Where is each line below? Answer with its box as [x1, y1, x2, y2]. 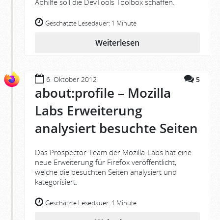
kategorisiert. [35, 177, 78, 187]
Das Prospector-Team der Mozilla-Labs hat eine [35, 147, 192, 158]
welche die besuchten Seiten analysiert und [35, 167, 177, 177]
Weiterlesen [95, 37, 139, 48]
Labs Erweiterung [35, 101, 142, 119]
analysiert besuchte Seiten [35, 119, 198, 137]
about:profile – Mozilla [35, 83, 171, 102]
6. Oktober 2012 [46, 74, 97, 84]
